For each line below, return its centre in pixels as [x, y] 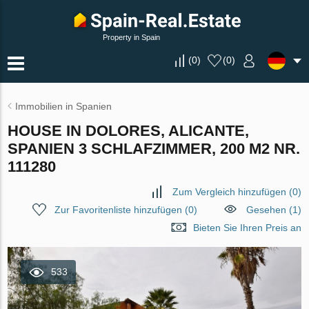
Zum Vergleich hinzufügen [229, 192]
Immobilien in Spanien [64, 106]
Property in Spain [131, 37]
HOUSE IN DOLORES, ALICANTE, [129, 131]
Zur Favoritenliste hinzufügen [118, 210]
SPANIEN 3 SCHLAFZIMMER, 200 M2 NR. [154, 149]
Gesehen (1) [273, 210]
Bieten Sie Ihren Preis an [247, 228]
